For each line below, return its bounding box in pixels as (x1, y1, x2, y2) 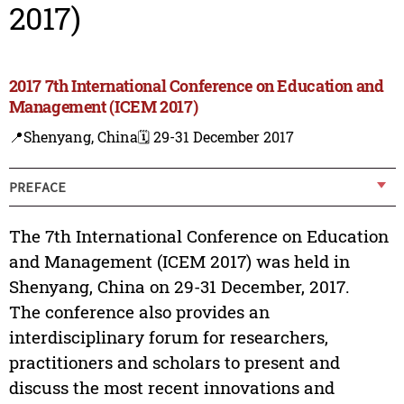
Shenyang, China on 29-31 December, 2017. (8, 275, 350, 298)
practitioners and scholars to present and (8, 351, 340, 374)
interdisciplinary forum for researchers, (8, 326, 328, 349)
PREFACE (8, 178, 66, 196)
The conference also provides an (8, 300, 270, 324)
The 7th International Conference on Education (8, 225, 389, 248)
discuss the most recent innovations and (8, 376, 335, 399)
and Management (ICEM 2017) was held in (8, 250, 350, 273)
